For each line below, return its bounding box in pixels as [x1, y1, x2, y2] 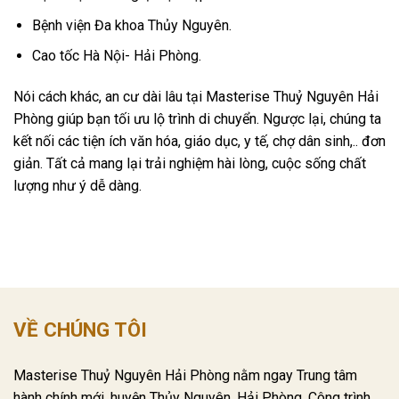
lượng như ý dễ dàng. [13, 177, 142, 195]
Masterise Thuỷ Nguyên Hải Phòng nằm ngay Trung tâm [13, 366, 357, 384]
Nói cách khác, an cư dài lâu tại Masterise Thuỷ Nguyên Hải [13, 88, 379, 106]
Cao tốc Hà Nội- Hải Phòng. [31, 47, 201, 65]
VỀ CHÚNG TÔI [13, 317, 147, 341]
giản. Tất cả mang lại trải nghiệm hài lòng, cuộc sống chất [13, 155, 366, 173]
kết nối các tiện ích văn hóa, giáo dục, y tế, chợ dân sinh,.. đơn [13, 133, 386, 151]
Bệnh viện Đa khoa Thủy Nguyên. [31, 16, 232, 34]
